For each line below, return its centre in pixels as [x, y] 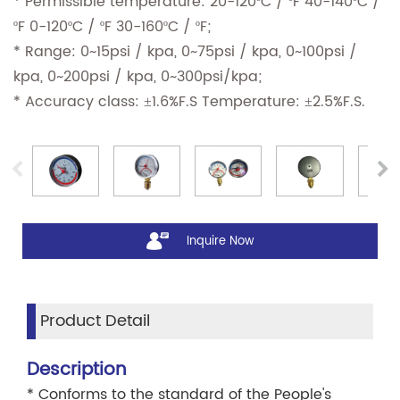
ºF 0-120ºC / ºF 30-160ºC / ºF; [112, 27]
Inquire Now [220, 241]
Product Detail [95, 321]
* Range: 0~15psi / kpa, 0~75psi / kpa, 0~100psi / [185, 52]
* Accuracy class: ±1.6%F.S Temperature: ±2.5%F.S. [189, 102]
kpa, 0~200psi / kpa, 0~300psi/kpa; [137, 77]
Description [77, 371]
